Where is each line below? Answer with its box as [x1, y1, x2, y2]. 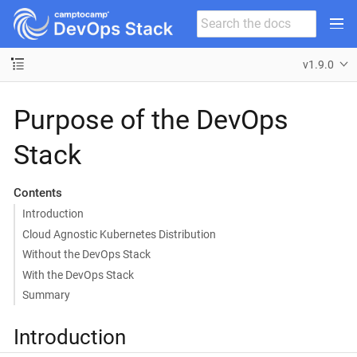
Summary [22, 288, 70, 301]
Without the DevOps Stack [22, 248, 151, 261]
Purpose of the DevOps [14, 103, 288, 135]
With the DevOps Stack [22, 268, 134, 281]
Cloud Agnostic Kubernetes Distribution [22, 227, 216, 241]
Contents [13, 185, 62, 200]
